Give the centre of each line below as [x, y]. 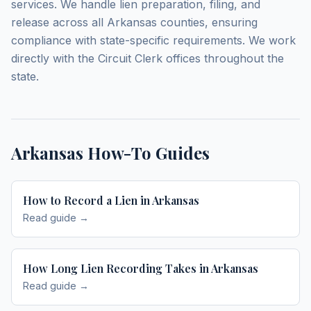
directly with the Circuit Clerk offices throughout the [148, 58]
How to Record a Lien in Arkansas [111, 200]
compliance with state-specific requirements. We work [153, 40]
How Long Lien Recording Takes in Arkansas [141, 268]
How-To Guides [146, 153]
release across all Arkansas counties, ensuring [134, 22]
